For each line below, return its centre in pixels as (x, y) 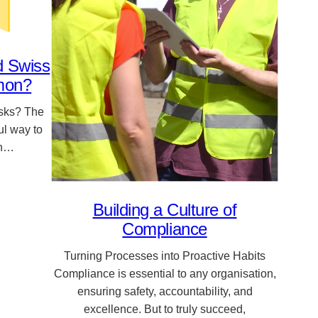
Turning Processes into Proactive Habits (165, 256)
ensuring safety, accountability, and (165, 291)
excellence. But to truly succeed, (165, 309)
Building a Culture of (165, 209)
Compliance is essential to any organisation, (165, 273)
